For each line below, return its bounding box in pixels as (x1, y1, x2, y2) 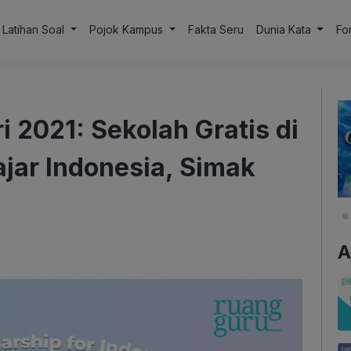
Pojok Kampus (89, 23, 166, 36)
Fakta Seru (187, 23, 244, 36)
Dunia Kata (255, 23, 314, 36)
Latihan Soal (2, 23, 68, 36)
